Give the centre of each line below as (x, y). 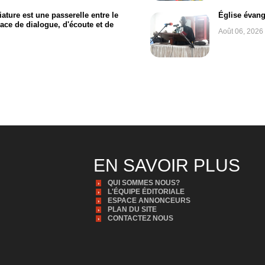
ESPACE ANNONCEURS (149, 200)
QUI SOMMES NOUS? (143, 182)
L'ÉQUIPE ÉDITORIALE (146, 191)
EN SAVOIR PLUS (167, 165)
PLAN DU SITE (132, 209)
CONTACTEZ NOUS (140, 218)
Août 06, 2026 (241, 32)
